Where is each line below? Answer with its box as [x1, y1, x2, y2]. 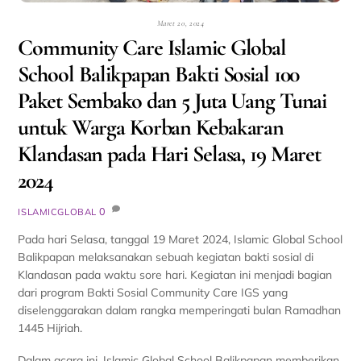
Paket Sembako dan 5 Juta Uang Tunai [18, 86, 327, 114]
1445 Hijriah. [18, 320, 83, 335]
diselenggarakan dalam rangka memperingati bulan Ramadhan [18, 302, 342, 317]
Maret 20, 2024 [156, 18, 205, 28]
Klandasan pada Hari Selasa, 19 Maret [18, 139, 322, 168]
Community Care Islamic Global [18, 33, 286, 61]
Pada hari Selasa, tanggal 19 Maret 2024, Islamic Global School [18, 231, 343, 247]
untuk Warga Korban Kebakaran [18, 113, 284, 141]
